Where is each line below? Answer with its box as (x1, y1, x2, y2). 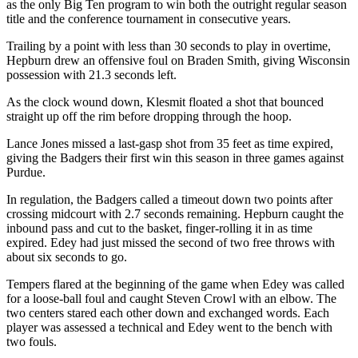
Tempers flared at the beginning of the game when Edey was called (6, 276, 344, 291)
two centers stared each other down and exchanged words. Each (6, 305, 329, 320)
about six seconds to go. (6, 249, 127, 264)
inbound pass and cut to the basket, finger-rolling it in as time (6, 221, 312, 235)
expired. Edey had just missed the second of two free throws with (6, 235, 335, 249)
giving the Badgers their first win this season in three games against (6, 150, 344, 165)
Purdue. (6, 165, 46, 179)
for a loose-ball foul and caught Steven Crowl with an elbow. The (6, 291, 336, 305)
